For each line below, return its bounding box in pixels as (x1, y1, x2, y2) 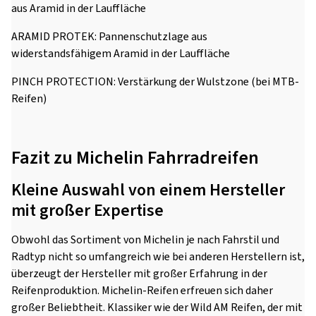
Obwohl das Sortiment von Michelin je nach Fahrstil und (11, 232, 279, 248)
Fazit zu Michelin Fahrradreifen (11, 145, 259, 171)
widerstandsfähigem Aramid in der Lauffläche (11, 46, 230, 61)
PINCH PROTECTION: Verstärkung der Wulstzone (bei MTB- (11, 74, 299, 90)
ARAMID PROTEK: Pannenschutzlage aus (11, 29, 207, 44)
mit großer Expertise (11, 198, 164, 223)
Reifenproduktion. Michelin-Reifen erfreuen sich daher (11, 283, 273, 298)
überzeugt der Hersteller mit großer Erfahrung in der (11, 266, 267, 281)
